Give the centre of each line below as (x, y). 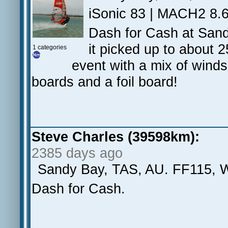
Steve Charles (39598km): (116, 137)
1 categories (50, 47)
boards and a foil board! (105, 82)
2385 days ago (77, 153)
